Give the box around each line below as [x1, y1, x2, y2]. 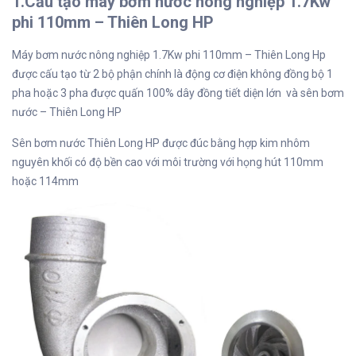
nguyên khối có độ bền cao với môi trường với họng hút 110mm [12, 155, 323, 168]
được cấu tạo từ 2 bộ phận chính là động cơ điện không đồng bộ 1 [12, 67, 333, 80]
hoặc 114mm [12, 174, 79, 188]
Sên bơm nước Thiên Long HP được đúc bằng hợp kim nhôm [12, 136, 310, 149]
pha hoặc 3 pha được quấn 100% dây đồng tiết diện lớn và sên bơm [12, 86, 344, 99]
